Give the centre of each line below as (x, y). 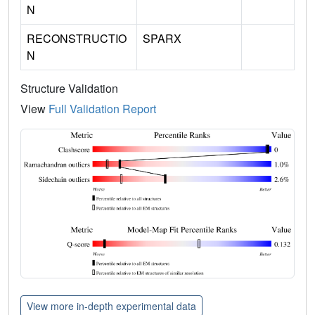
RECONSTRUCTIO (77, 38)
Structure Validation (69, 88)
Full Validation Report (102, 108)
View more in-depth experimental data (111, 306)
